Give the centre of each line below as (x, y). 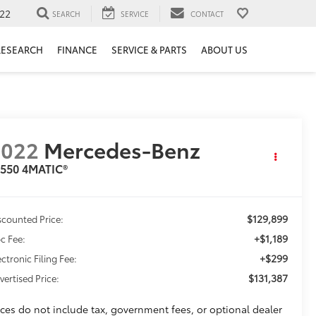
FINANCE (77, 50)
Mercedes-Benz (125, 150)
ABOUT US (224, 50)
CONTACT (207, 13)
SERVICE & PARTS (149, 50)
